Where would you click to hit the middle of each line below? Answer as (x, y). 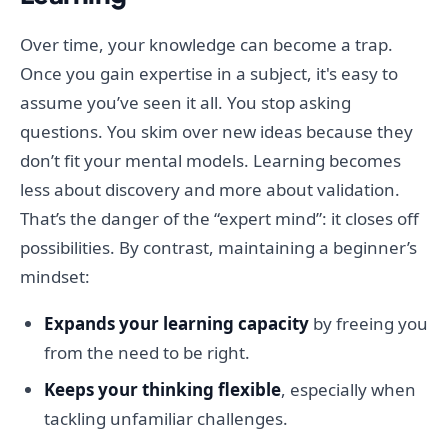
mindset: (55, 277)
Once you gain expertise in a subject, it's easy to (209, 74)
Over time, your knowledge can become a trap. (206, 45)
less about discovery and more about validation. (210, 190)
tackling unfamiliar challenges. (166, 419)
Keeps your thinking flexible (162, 390)
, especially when (348, 390)
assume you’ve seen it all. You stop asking (185, 103)
